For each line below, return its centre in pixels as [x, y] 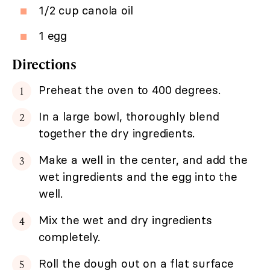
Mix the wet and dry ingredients [125, 220]
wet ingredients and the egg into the [138, 177]
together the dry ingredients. [117, 133]
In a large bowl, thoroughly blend [129, 117]
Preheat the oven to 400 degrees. [130, 90]
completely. [69, 237]
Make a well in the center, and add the [143, 160]
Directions [44, 64]
